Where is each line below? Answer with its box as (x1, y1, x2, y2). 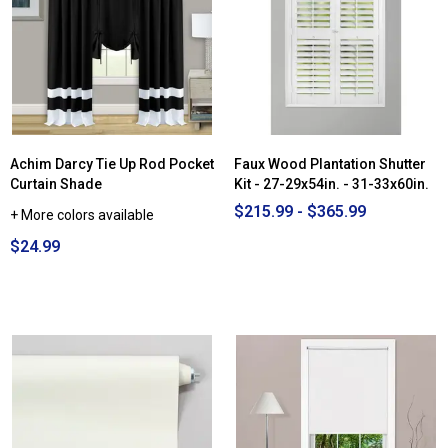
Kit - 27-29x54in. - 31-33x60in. (234, 176, 429, 193)
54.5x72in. (234, 81, 293, 92)
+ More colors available (10, 207, 154, 224)
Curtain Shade (10, 176, 102, 193)
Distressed (234, 16, 289, 27)
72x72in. (234, 107, 283, 118)
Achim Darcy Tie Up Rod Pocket (10, 156, 214, 173)
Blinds (234, 55, 270, 66)
